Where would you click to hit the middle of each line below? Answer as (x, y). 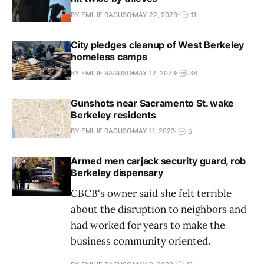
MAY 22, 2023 (155, 14)
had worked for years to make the (148, 225)
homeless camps (109, 57)
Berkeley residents (113, 115)
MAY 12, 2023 (154, 73)
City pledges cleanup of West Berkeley (158, 45)
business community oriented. (141, 241)
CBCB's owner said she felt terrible (151, 194)
